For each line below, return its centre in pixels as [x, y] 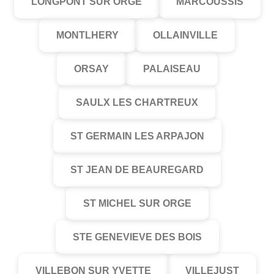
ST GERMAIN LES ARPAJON [137, 136]
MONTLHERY [87, 35]
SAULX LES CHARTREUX [137, 102]
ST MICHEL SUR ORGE [137, 203]
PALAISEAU [172, 69]
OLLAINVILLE [185, 35]
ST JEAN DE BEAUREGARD [137, 170]
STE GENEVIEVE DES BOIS [137, 237]
